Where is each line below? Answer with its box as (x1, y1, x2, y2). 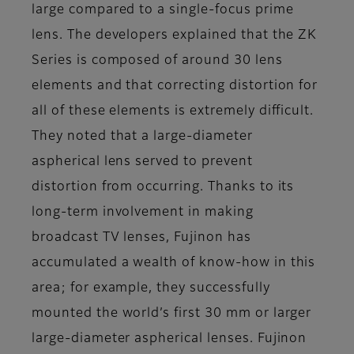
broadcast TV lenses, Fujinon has (32, 231, 251, 244)
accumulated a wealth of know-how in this (32, 256, 316, 269)
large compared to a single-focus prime (32, 3, 294, 17)
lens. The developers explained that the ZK (32, 28, 318, 42)
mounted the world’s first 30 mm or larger (32, 307, 312, 320)
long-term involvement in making (32, 205, 254, 219)
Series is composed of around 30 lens (32, 54, 283, 67)
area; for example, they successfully (32, 281, 270, 295)
